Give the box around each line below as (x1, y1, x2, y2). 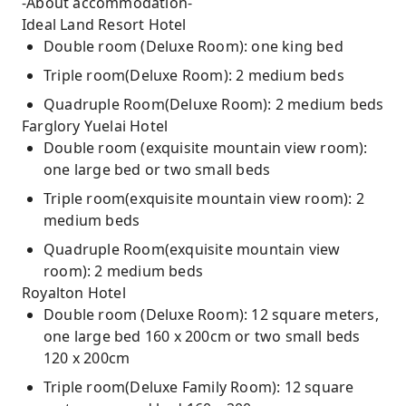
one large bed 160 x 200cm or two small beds (43, 326, 361, 346)
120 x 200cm (43, 348, 130, 368)
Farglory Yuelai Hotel (22, 116, 169, 136)
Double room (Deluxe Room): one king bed (43, 36, 343, 56)
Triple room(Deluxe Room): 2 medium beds (43, 65, 344, 85)
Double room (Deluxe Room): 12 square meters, (43, 304, 379, 324)
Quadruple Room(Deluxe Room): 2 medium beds (43, 94, 384, 114)
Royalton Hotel (22, 283, 126, 303)
